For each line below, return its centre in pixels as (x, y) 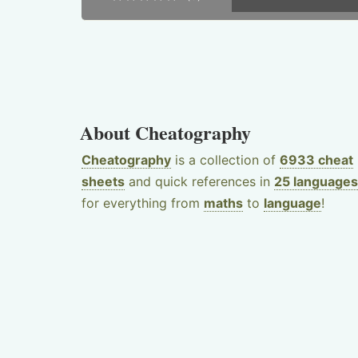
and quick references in (199, 181)
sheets (103, 181)
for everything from (143, 203)
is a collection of (225, 160)
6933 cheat (316, 160)
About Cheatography (165, 132)
